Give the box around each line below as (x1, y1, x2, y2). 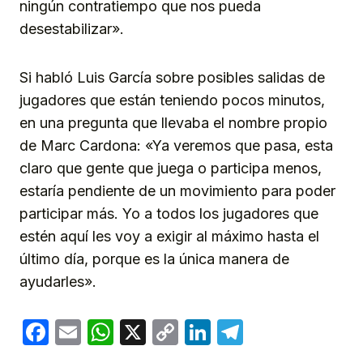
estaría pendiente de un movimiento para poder (19, 182, 335, 200)
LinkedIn (211, 316, 314, 348)
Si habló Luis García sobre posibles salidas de (19, 69, 325, 87)
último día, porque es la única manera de (19, 250, 289, 268)
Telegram (243, 316, 358, 348)
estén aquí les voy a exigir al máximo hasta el (19, 228, 319, 246)
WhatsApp (113, 316, 239, 348)
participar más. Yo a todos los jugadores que (19, 205, 318, 223)
